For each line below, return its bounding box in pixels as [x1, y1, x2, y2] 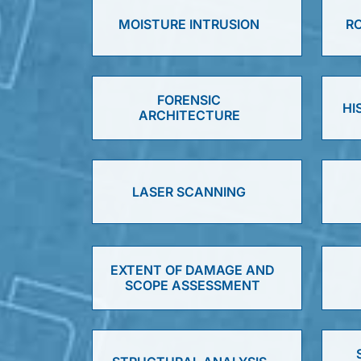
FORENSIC [157, 92, 222, 108]
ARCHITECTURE [138, 107, 240, 123]
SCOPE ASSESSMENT [124, 277, 260, 293]
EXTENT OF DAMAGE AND [110, 262, 275, 278]
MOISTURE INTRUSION [118, 15, 259, 32]
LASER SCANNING [132, 183, 246, 200]
